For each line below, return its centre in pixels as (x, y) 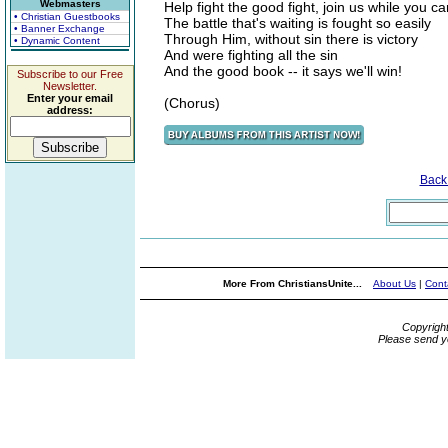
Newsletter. (70, 86)
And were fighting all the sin (251, 55)
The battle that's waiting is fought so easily (297, 23)
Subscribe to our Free (70, 74)
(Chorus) (192, 103)
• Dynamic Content (57, 40)
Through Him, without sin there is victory (291, 39)
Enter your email (70, 98)
